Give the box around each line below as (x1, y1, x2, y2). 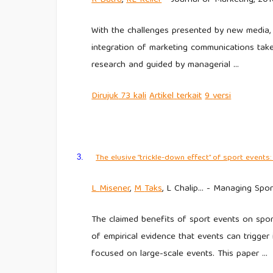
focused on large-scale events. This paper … (91, 246, 268, 263)
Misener (99, 181, 130, 197)
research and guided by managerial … (91, 57, 239, 73)
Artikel (149, 88, 174, 104)
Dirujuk (91, 88, 119, 104)
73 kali (118, 88, 147, 104)
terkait (177, 88, 202, 104)
